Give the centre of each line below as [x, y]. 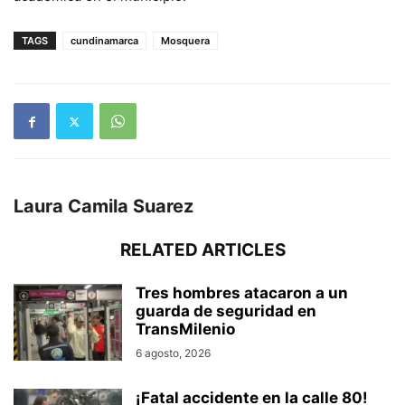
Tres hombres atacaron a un [242, 293]
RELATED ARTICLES [202, 250]
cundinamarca [104, 41]
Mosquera [185, 41]
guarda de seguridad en [226, 311]
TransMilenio [185, 330]
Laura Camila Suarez [104, 207]
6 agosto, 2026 [173, 353]
